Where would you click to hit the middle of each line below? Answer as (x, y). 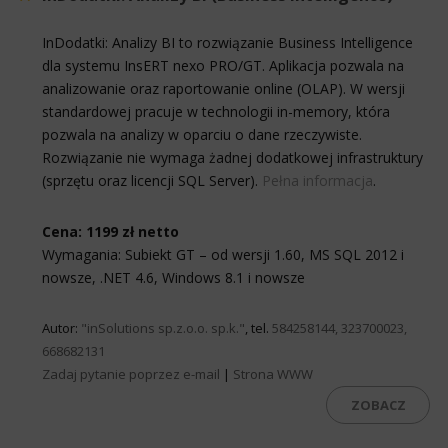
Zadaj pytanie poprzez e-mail (131, 373)
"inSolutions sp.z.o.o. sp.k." (163, 327)
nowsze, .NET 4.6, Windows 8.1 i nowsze (173, 277)
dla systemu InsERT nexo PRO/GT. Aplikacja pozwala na (223, 65)
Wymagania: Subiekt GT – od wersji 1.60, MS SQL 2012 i (223, 254)
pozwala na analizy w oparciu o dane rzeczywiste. (202, 134)
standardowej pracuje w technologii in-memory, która (216, 111)
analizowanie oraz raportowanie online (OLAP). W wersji (223, 88)
